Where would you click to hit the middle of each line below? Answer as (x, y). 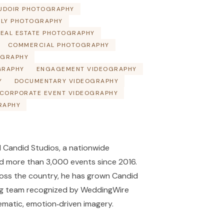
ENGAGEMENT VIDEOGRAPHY (86, 69)
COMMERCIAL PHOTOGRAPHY (58, 45)
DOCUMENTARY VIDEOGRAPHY (66, 81)
